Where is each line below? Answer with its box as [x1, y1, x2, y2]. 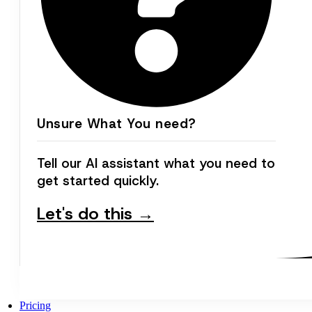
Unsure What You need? [37, 114, 196, 132]
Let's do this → [37, 202, 154, 225]
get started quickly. [37, 171, 159, 189]
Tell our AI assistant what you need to [37, 154, 275, 172]
